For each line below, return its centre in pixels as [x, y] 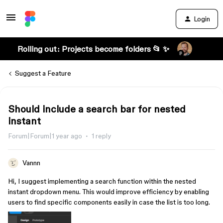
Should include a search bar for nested [97, 109]
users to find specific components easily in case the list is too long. [109, 202]
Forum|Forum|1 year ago [45, 136]
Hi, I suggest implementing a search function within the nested [102, 181]
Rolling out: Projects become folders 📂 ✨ [93, 49]
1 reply [101, 136]
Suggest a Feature [43, 73]
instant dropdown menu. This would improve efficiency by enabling [109, 192]
